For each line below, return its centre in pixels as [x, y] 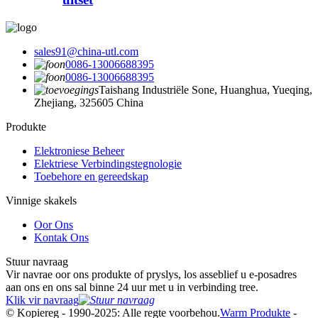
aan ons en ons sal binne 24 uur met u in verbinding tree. [132, 287]
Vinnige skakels [41, 200]
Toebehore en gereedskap [91, 176]
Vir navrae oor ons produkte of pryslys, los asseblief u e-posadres [151, 274]
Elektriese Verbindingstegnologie [108, 163]
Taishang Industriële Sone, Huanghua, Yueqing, [205, 89]
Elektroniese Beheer [79, 150]
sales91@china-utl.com [86, 51]
